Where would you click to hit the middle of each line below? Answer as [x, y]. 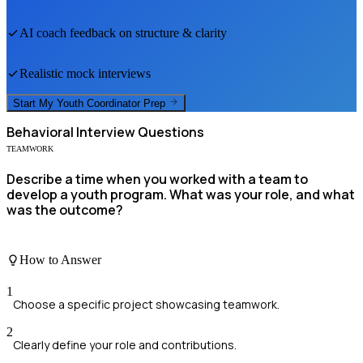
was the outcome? [65, 210]
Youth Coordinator [98, 104]
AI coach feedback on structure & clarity [123, 32]
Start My [35, 104]
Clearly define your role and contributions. [125, 345]
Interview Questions [139, 132]
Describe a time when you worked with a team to [157, 179]
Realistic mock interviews [85, 73]
